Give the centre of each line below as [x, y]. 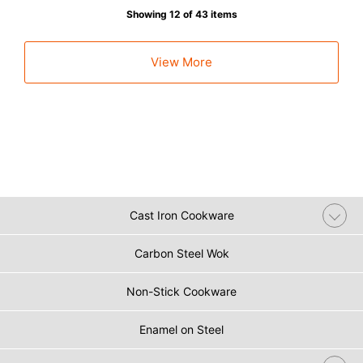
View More [181, 62]
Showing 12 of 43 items [181, 14]
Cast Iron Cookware [181, 215]
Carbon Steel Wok [181, 253]
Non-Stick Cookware [181, 291]
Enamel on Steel [181, 329]
